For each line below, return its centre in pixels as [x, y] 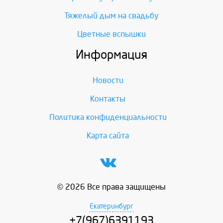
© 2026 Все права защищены [111, 187]
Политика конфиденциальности [108, 117]
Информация [111, 55]
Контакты [108, 99]
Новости [108, 81]
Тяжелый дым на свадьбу [111, 16]
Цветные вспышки [111, 34]
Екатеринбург [111, 207]
